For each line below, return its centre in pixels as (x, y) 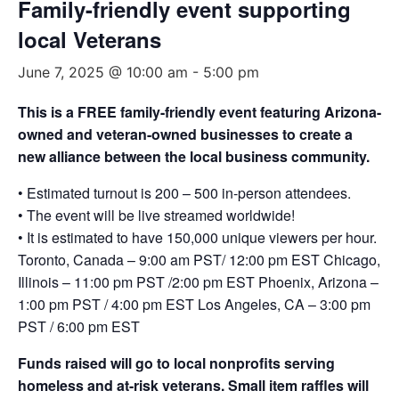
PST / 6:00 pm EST (79, 326)
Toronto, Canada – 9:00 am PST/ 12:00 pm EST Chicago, (199, 260)
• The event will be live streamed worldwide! (156, 215)
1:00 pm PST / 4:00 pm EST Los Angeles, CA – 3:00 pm (194, 304)
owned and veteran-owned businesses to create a (185, 134)
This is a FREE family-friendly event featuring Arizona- (199, 112)
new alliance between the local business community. (194, 156)
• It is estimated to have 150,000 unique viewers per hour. (197, 237)
